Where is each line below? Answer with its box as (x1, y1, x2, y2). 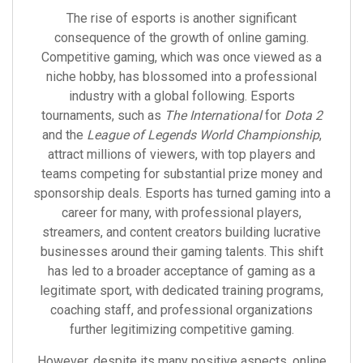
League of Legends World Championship (86, 127, 319, 143)
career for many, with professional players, (62, 205, 301, 220)
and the (41, 127, 87, 143)
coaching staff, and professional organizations (50, 302, 313, 318)
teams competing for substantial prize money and (41, 166, 322, 181)
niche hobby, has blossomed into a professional (46, 69, 317, 84)
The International (164, 108, 262, 123)
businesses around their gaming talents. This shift (40, 244, 323, 259)
